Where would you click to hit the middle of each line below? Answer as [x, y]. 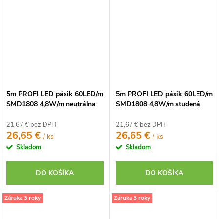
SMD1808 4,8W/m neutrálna [51, 104]
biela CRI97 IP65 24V [40, 113]
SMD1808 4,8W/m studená [158, 104]
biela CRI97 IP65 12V [149, 113]
